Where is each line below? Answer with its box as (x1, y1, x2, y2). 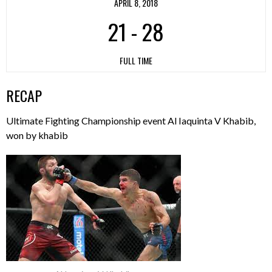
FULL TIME (120, 54, 152, 67)
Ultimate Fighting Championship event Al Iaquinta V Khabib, (6, 115, 256, 126)
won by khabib (6, 129, 68, 141)
